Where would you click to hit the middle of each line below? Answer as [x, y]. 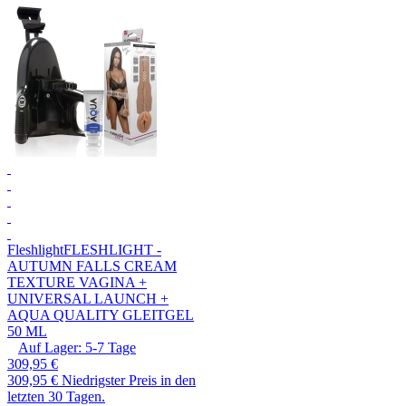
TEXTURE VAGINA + [77, 283]
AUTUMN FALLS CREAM [92, 266]
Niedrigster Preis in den [129, 381]
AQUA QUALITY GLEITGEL [101, 315]
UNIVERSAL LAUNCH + [88, 299]
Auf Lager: [50, 348]
